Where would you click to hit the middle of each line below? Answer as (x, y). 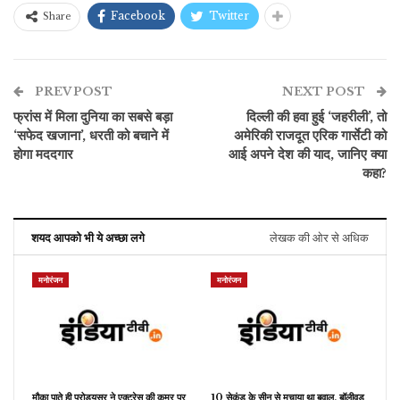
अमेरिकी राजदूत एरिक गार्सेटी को (310, 135)
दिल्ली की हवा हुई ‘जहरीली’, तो (317, 116)
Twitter (229, 15)
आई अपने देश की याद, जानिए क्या (308, 154)
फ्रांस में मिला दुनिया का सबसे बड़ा (93, 116)
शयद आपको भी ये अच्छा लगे (88, 237)
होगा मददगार (43, 154)
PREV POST (72, 91)
